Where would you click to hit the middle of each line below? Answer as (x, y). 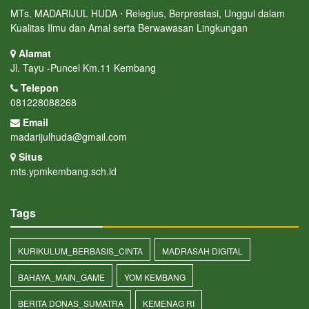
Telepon (38, 87)
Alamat (33, 53)
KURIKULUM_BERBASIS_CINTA (80, 250)
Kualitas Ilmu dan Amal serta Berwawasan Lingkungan (129, 27)
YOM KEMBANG (155, 277)
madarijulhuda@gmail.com (69, 136)
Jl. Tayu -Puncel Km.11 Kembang (83, 67)
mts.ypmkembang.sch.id (63, 171)
